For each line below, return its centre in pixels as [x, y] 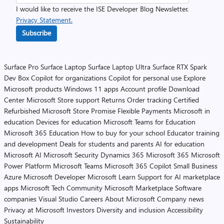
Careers [91, 199]
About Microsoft [130, 199]
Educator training [193, 133]
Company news [180, 199]
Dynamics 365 [122, 155]
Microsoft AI [23, 155]
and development [31, 144]
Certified [186, 100]
